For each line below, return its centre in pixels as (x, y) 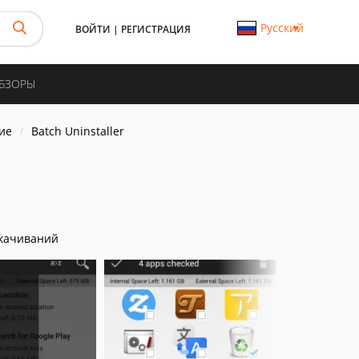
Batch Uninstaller (78, 131)
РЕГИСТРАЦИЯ (156, 29)
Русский (282, 28)
